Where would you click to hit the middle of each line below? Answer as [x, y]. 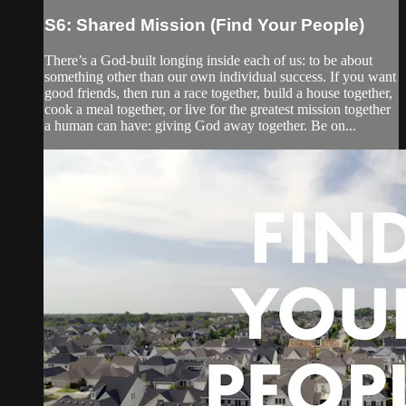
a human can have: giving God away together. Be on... [200, 125]
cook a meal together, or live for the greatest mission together [217, 109]
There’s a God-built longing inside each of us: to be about [208, 60]
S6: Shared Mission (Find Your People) [204, 24]
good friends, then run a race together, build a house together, [218, 92]
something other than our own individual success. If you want [220, 76]
